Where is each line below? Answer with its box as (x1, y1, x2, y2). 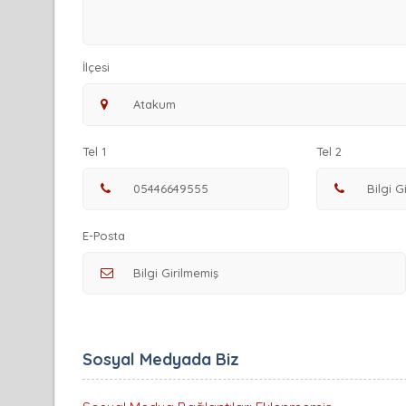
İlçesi (82, 60, 110, 75)
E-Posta (82, 228, 125, 244)
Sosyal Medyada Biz (82, 349, 239, 371)
